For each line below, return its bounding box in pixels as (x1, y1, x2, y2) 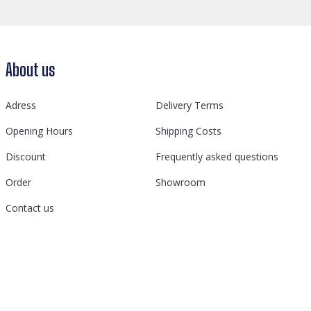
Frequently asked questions (155, 150, 278, 163)
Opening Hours (6, 124, 73, 137)
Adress (6, 99, 36, 112)
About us (6, 60, 55, 80)
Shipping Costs (155, 124, 221, 137)
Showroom (155, 176, 205, 189)
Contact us (6, 201, 54, 215)
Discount (6, 150, 46, 163)
